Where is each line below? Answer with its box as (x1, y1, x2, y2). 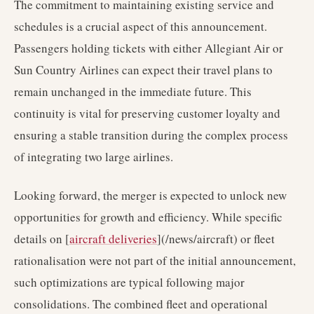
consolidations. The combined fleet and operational (14, 296, 268, 312)
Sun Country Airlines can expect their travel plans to (14, 62, 273, 78)
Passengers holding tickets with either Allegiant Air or (14, 40, 283, 56)
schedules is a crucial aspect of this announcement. (14, 18, 267, 34)
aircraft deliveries (69, 231, 157, 247)
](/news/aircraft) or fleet (157, 231, 275, 247)
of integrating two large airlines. (14, 149, 173, 165)
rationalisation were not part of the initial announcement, (14, 252, 296, 268)
